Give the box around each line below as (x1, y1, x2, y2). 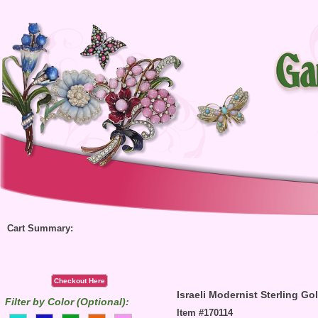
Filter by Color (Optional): (5, 297, 129, 308)
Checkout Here (54, 277, 105, 285)
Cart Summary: (7, 223, 73, 234)
